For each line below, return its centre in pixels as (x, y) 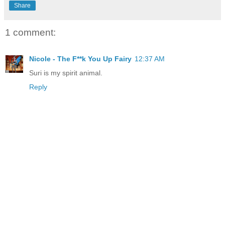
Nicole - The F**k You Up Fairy (80, 59)
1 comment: (30, 33)
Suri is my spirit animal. (66, 73)
